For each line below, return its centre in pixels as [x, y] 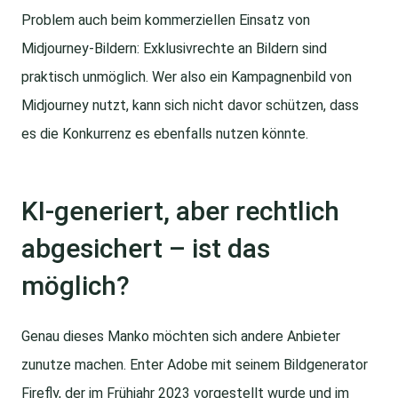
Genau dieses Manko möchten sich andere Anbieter [181, 337]
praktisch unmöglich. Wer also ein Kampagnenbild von [187, 77]
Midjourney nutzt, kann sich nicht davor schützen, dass [190, 106]
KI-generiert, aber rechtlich [180, 211]
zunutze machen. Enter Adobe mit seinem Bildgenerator [195, 365]
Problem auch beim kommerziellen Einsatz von [166, 20]
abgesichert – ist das [146, 249]
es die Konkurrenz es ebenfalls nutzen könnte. [165, 134]
